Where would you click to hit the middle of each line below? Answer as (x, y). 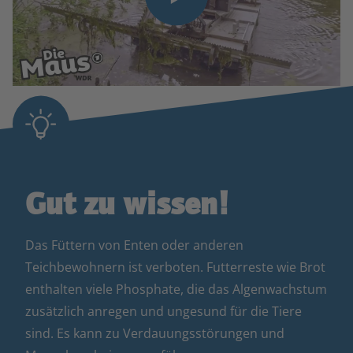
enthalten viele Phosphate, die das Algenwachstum (176, 289)
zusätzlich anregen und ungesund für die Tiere (163, 311)
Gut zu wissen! (127, 203)
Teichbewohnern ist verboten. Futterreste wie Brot (175, 267)
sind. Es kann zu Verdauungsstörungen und (155, 333)
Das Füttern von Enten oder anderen (134, 245)
